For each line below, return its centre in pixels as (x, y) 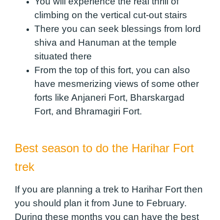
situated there (66, 56)
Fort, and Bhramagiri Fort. (91, 111)
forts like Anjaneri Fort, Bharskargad (110, 98)
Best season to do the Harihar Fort (104, 148)
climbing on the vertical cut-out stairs (112, 15)
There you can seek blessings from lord (118, 29)
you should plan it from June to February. (101, 203)
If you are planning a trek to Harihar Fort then (109, 189)
